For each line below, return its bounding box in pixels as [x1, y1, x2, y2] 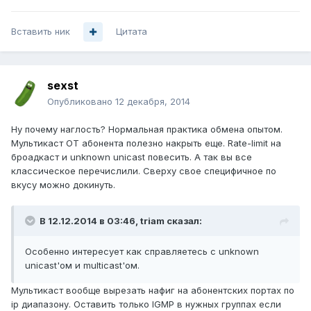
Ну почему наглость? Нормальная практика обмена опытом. [11, 124, 283, 135]
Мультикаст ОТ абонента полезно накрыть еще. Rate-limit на [11, 137, 281, 149]
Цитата [116, 26, 147, 37]
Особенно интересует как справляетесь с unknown [25, 246, 259, 258]
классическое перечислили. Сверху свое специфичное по [11, 165, 276, 177]
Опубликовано [47, 96, 115, 108]
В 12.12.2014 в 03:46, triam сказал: [40, 215, 202, 227]
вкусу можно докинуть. [11, 179, 115, 191]
